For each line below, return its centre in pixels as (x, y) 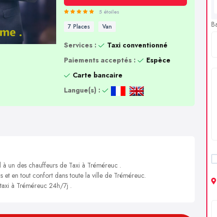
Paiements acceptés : (100, 60)
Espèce (158, 60)
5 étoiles (109, 12)
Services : (80, 45)
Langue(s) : (82, 90)
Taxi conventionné (137, 45)
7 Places (79, 27)
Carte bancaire (97, 75)
